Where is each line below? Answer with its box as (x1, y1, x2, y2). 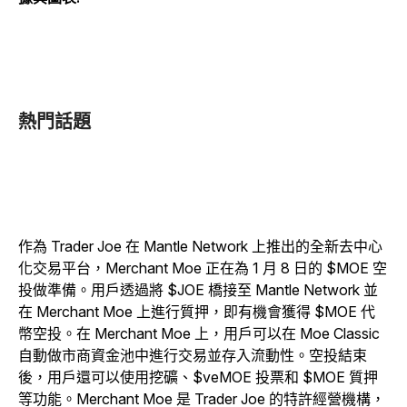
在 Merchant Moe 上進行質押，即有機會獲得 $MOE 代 (18, 303, 375, 321)
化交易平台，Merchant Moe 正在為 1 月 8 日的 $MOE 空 (18, 259, 387, 277)
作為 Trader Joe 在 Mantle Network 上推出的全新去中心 (18, 237, 382, 255)
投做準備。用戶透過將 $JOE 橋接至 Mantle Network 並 (18, 281, 378, 299)
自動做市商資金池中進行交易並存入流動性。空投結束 (18, 346, 367, 364)
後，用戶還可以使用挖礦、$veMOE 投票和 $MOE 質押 (18, 368, 378, 386)
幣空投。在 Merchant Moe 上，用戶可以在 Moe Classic (18, 324, 380, 342)
